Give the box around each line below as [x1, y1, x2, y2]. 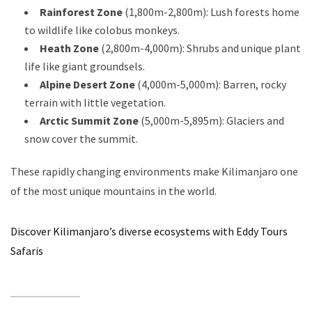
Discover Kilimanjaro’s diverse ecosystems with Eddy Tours [10, 224, 288, 238]
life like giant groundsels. [24, 58, 145, 73]
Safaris [10, 243, 43, 258]
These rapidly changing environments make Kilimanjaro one [10, 164, 298, 178]
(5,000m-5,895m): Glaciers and [139, 113, 284, 127]
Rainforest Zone [40, 4, 123, 19]
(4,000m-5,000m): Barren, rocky [135, 77, 286, 91]
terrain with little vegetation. [24, 95, 166, 109]
